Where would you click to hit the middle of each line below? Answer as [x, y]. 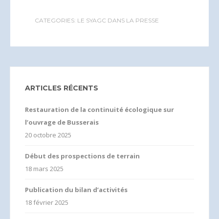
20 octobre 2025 [48, 135]
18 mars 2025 [44, 168]
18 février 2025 [47, 202]
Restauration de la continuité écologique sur [99, 109]
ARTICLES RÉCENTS [62, 88]
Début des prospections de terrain [82, 156]
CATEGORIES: [56, 20]
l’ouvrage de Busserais [62, 122]
